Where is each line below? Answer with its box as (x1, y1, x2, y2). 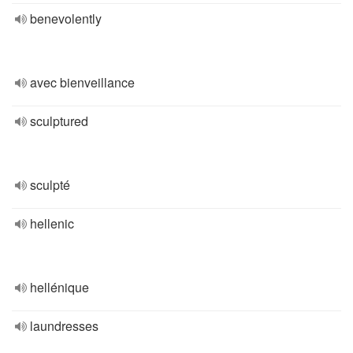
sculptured (30, 112, 88, 130)
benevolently (30, 9, 102, 28)
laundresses (30, 317, 98, 335)
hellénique (30, 278, 89, 296)
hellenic (30, 214, 74, 232)
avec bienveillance (30, 73, 135, 91)
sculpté (30, 176, 70, 194)
